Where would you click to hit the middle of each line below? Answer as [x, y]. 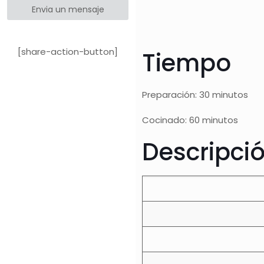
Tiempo [187, 63]
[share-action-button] [68, 52]
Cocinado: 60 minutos [190, 120]
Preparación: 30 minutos [195, 95]
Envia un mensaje [68, 9]
